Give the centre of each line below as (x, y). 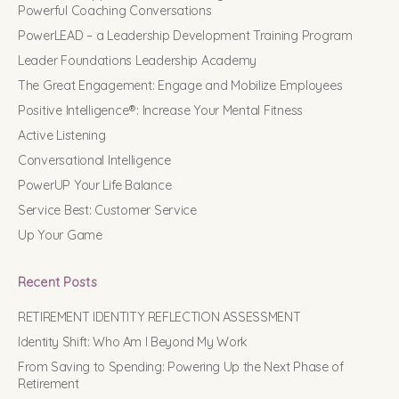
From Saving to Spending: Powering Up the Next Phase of (181, 366)
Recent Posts (57, 282)
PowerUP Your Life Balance (95, 185)
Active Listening (62, 135)
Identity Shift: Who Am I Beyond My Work (133, 342)
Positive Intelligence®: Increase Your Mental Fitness (160, 110)
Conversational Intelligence (94, 160)
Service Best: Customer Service (107, 210)
